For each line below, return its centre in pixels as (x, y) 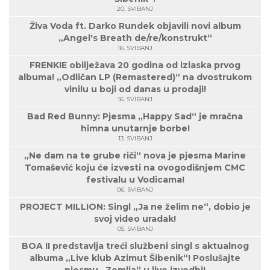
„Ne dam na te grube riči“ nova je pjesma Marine (135, 156)
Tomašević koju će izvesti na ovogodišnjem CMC (135, 168)
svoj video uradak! (135, 219)
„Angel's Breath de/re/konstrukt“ (135, 38)
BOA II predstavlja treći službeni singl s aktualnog (135, 246)
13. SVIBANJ (135, 139)
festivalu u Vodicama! (135, 180)
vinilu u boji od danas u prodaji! (135, 89)
